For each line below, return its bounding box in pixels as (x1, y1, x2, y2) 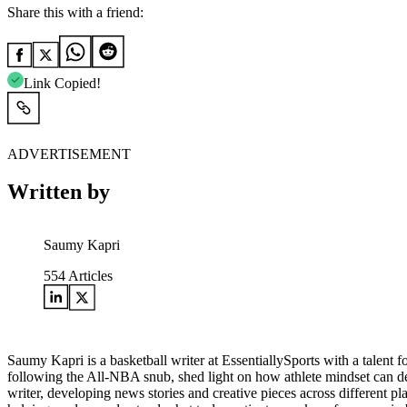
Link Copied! (24, 74, 101, 91)
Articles (65, 268, 113, 284)
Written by (7, 180, 110, 204)
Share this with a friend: (7, 4, 144, 20)
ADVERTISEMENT (7, 145, 131, 162)
